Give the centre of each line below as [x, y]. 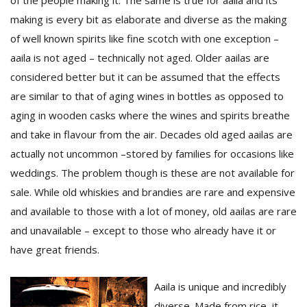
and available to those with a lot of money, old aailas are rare [153, 211]
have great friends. [55, 249]
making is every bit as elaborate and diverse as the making [149, 19]
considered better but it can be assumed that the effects [145, 77]
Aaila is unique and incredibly [220, 286]
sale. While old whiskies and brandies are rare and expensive [153, 192]
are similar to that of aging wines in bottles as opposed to [147, 96]
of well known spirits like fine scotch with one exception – [145, 38]
